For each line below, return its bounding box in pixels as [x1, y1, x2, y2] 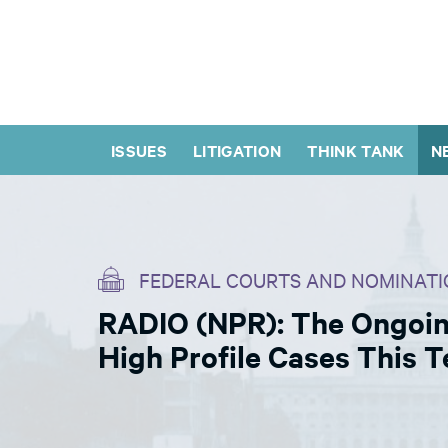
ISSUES [111, 139, 168, 161]
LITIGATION [193, 139, 282, 161]
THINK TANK [307, 139, 405, 161]
